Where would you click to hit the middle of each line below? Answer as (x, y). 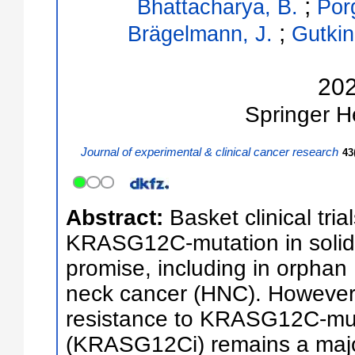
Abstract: (117, 218)
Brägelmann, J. (200, 33)
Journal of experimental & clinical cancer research (209, 153)
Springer (287, 114)
